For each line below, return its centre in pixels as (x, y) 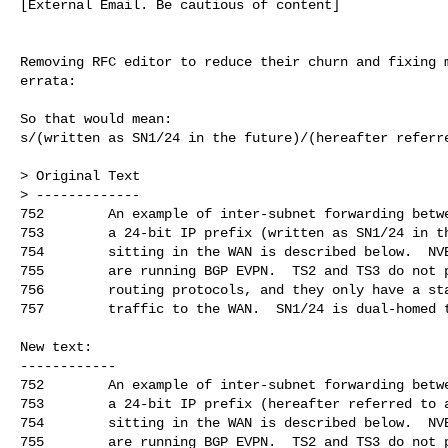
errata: (48, 80)
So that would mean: (96, 118)
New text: (56, 346)
